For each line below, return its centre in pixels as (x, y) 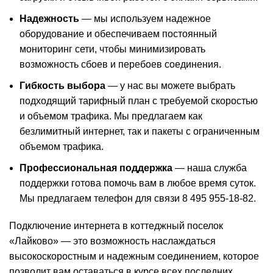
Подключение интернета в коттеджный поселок (116, 226)
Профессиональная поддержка (96, 168)
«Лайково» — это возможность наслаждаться (112, 241)
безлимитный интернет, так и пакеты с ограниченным (140, 132)
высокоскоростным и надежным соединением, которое (134, 257)
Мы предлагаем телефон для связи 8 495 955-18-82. (138, 199)
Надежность (49, 19)
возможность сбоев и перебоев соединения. (120, 65)
